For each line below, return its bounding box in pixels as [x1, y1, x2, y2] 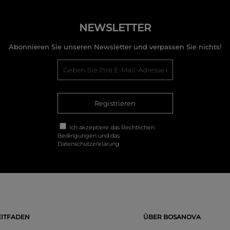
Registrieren [94, 99, 136, 108]
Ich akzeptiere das [67, 124, 121, 131]
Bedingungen [57, 132, 98, 140]
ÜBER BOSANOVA [143, 213, 201, 221]
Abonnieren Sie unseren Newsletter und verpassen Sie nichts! [9, 43, 221, 51]
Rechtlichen [121, 124, 155, 131]
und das [98, 132, 120, 140]
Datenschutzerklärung [57, 140, 120, 148]
